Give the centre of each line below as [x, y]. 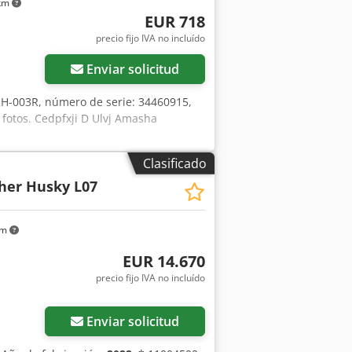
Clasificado [175, 163]
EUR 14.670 [163, 262]
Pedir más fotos [228, 285]
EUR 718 [174, 21]
